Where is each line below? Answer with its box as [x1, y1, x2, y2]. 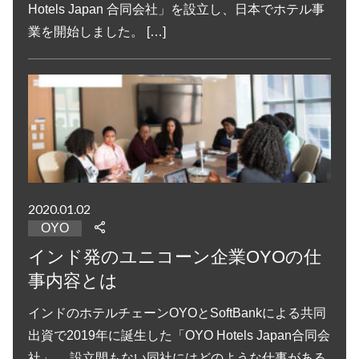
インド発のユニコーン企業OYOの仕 [28, 246, 322, 267]
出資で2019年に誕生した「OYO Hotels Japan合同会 [28, 328, 331, 342]
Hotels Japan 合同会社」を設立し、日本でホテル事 [28, 2, 325, 16]
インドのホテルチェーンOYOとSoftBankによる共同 [28, 305, 327, 320]
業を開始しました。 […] [28, 24, 167, 38]
